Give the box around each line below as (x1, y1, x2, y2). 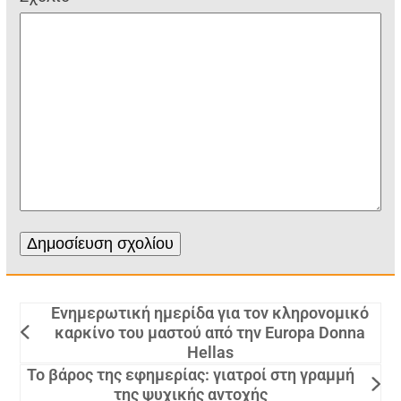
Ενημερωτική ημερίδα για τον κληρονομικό (51, 303, 370, 323)
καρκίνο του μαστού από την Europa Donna (55, 323, 366, 343)
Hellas (186, 343, 234, 363)
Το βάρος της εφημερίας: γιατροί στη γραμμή (27, 365, 355, 385)
